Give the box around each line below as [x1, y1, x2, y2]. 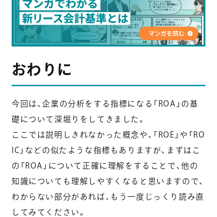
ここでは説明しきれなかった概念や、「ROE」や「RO [12, 131, 205, 139]
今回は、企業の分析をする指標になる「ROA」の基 [12, 100, 199, 108]
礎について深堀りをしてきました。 [12, 115, 146, 124]
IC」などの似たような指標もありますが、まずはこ [12, 146, 201, 155]
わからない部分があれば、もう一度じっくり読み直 [12, 193, 204, 201]
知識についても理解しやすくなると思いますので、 [12, 177, 204, 186]
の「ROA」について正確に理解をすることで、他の [12, 162, 199, 170]
